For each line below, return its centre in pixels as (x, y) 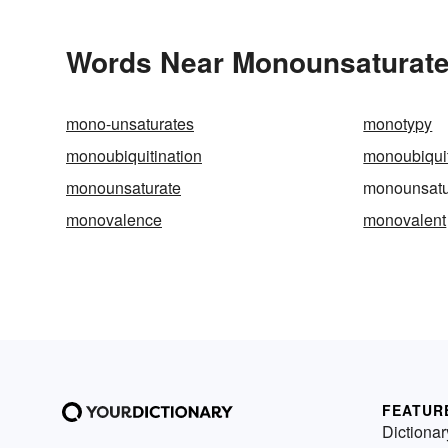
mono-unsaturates (130, 123)
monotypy (398, 123)
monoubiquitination (134, 155)
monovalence (114, 219)
